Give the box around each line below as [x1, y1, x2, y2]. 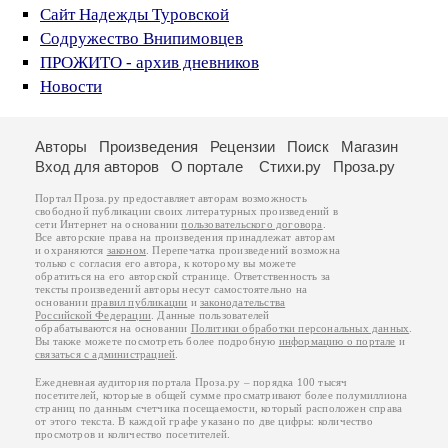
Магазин [341, 137, 398, 155]
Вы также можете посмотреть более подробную [35, 335, 279, 347]
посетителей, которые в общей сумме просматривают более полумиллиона [35, 389, 408, 401]
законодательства [200, 296, 286, 308]
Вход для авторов [35, 157, 159, 175]
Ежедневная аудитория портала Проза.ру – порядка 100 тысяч [35, 376, 348, 388]
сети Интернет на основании [35, 218, 182, 230]
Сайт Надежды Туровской [40, 4, 229, 24]
